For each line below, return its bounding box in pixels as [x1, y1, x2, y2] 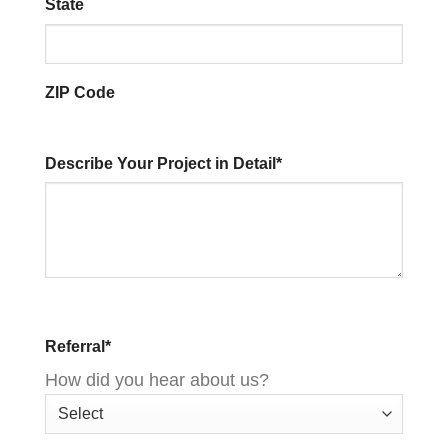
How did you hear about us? [45, 369, 269, 390]
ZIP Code [45, 83, 115, 101]
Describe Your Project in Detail [45, 155, 276, 173]
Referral [45, 338, 105, 356]
